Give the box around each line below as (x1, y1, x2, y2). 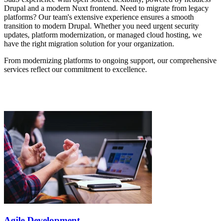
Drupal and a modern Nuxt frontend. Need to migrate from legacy (4, 4, 209, 13)
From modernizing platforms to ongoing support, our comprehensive (4, 56, 217, 65)
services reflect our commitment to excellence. (4, 65, 147, 74)
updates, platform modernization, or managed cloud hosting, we (4, 31, 202, 39)
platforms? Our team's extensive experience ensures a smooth (4, 13, 194, 22)
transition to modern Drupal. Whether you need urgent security (4, 22, 199, 31)
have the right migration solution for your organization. (4, 39, 174, 48)
